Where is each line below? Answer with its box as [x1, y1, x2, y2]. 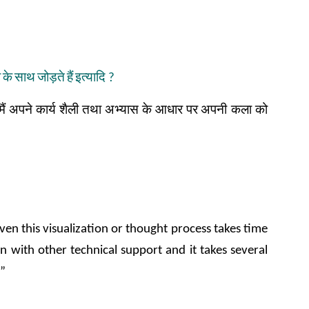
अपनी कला [201, 104, 252, 117]
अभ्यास [104, 104, 139, 117]
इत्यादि [75, 72, 106, 85]
